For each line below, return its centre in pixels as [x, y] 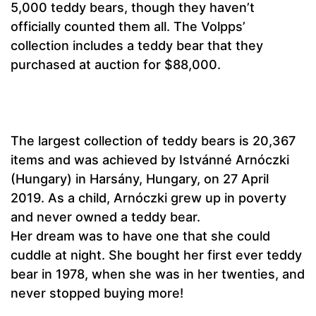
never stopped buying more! [97, 293]
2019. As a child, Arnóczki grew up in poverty [148, 198]
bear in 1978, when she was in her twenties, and [158, 274]
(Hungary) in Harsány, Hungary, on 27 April [140, 179]
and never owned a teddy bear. [105, 217]
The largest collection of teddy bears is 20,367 [153, 141]
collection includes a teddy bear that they [137, 46]
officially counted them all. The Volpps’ [128, 27]
